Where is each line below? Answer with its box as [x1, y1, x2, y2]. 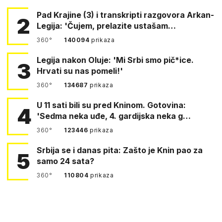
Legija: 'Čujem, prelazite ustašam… [37, 20, 176, 31]
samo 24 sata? [37, 156, 94, 166]
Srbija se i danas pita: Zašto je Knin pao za [37, 145, 203, 155]
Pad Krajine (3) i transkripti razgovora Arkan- [37, 9, 214, 20]
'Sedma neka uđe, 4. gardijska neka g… [37, 111, 191, 121]
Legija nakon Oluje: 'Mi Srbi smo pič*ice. [37, 55, 194, 65]
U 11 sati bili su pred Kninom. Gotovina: [37, 100, 93, 110]
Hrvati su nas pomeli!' [37, 65, 123, 76]
